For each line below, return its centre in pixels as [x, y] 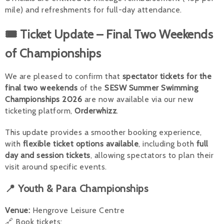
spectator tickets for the [167, 76]
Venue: [17, 210]
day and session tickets [48, 155]
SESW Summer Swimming [151, 87]
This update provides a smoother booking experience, [103, 132]
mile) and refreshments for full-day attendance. [93, 9]
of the [91, 87]
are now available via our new [138, 99]
